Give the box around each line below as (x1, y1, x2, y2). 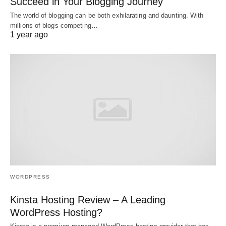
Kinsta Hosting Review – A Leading (10, 194, 165, 206)
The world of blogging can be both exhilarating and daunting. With (10, 11, 204, 19)
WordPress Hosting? (10, 207, 102, 218)
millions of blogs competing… (10, 21, 98, 29)
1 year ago (10, 30, 48, 39)
